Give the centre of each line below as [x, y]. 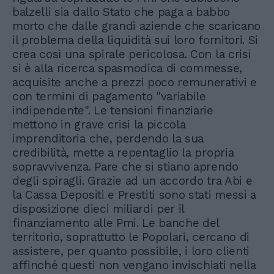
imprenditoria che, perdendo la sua [108, 139]
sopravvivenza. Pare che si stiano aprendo [125, 167]
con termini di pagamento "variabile [109, 97]
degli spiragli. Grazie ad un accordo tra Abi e [132, 181]
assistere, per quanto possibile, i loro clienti [131, 251]
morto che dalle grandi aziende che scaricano [136, 26]
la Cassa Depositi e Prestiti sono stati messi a [134, 195]
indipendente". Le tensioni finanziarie [113, 111]
